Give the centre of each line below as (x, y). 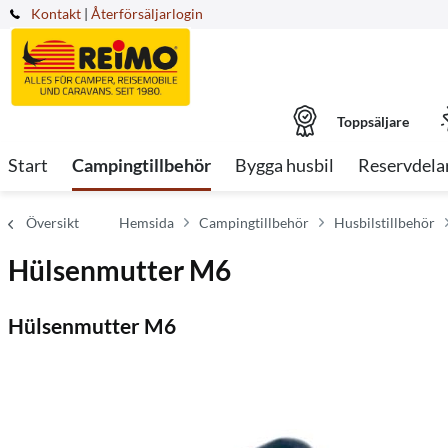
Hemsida (146, 222)
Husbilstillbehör (384, 222)
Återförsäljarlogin (147, 13)
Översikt (52, 222)
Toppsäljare (372, 121)
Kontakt (56, 13)
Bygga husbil (284, 165)
